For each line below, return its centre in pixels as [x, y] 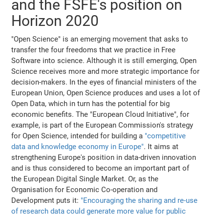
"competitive [165, 136]
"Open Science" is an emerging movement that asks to [100, 39]
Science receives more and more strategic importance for [106, 71]
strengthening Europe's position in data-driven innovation [104, 157]
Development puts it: [46, 200]
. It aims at [161, 146]
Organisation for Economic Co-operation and [85, 189]
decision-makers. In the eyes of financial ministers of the [104, 82]
